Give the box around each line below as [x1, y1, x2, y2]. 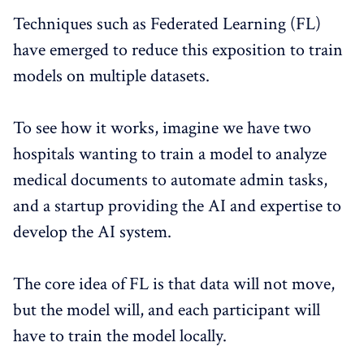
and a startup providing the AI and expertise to [13, 194, 341, 219]
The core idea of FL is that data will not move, [13, 272, 335, 297]
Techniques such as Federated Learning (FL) [13, 12, 321, 37]
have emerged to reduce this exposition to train [13, 38, 343, 63]
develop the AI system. [13, 220, 171, 245]
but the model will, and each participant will [13, 298, 320, 323]
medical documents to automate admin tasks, [13, 168, 327, 193]
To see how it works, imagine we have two [13, 116, 311, 141]
